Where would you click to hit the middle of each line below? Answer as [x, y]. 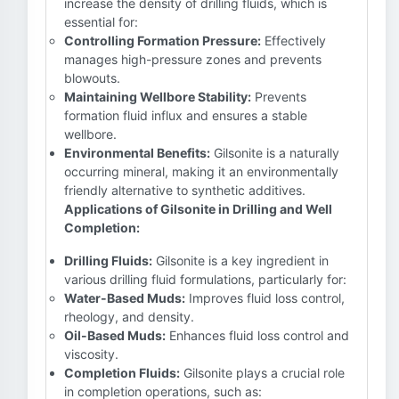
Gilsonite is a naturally [275, 153]
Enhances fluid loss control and [257, 335]
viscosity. [91, 354]
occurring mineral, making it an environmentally [201, 171]
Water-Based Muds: [125, 298]
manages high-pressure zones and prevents [193, 59]
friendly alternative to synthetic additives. [185, 190]
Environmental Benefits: [137, 153]
